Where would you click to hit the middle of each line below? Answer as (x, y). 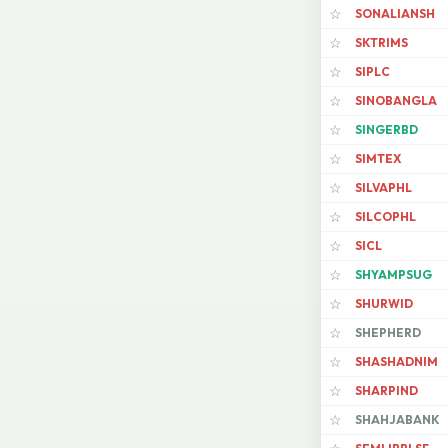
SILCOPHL (385, 217)
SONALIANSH (395, 14)
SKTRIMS (381, 43)
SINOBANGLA (396, 101)
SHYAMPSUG (393, 275)
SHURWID (384, 304)
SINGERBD (386, 130)
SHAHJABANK (397, 420)
